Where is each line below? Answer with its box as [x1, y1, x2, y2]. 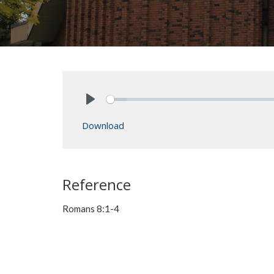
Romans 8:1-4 [62, 203, 119, 214]
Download [82, 119, 124, 131]
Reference [62, 174, 131, 194]
